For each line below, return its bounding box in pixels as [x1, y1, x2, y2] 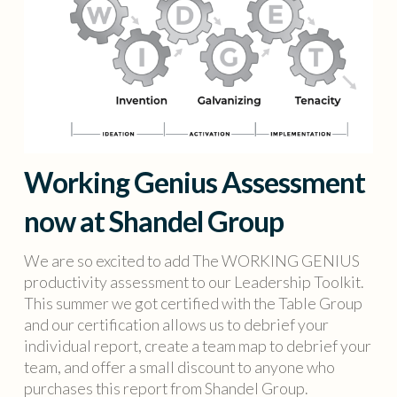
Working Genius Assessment [23, 164, 365, 199]
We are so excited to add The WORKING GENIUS [23, 250, 360, 270]
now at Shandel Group [23, 203, 284, 238]
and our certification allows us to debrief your [23, 314, 329, 334]
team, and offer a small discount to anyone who [23, 356, 335, 377]
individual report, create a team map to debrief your [23, 335, 371, 355]
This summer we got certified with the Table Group [23, 292, 362, 313]
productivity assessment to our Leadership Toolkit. [23, 271, 364, 292]
